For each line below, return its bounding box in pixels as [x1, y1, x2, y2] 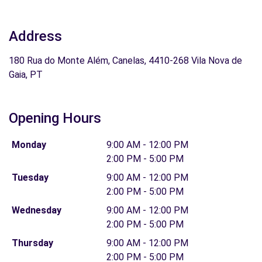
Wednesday [11, 205, 61, 216]
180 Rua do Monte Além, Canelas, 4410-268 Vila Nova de [9, 55, 242, 66]
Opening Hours [9, 110, 101, 126]
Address [9, 28, 62, 44]
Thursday [11, 237, 53, 249]
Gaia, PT [9, 69, 43, 80]
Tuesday [11, 172, 49, 183]
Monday [11, 139, 46, 150]
